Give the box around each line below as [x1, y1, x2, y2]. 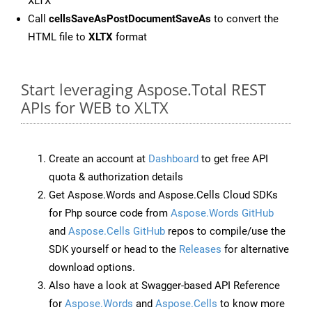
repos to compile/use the [165, 225, 286, 238]
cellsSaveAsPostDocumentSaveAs [49, 13, 211, 26]
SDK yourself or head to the [49, 243, 179, 256]
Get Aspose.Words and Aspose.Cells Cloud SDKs [49, 189, 278, 202]
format [113, 31, 147, 44]
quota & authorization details [49, 171, 183, 184]
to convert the [211, 13, 279, 26]
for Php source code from [49, 207, 171, 220]
